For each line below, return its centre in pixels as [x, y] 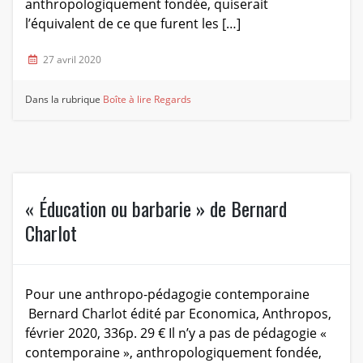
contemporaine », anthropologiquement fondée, [173, 352]
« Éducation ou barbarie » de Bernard [156, 208]
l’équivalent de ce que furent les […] [132, 24]
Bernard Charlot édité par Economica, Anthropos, [179, 313]
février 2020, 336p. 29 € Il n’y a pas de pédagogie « [175, 333]
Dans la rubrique [64, 100]
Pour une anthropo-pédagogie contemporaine [167, 294]
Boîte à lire [128, 100]
